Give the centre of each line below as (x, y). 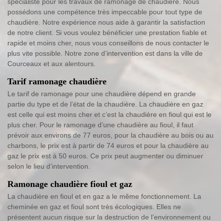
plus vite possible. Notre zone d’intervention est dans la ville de (105, 54)
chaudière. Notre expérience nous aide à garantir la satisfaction (106, 22)
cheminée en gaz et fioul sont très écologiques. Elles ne (94, 207)
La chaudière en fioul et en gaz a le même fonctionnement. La (104, 197)
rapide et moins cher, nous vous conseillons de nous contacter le (108, 43)
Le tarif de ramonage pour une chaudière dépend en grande (102, 94)
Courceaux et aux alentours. (52, 64)
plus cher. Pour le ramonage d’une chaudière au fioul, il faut (100, 125)
